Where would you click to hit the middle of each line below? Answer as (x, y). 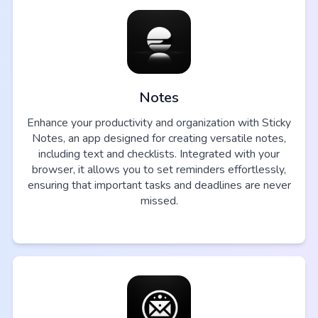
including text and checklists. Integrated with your (159, 154)
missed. (159, 201)
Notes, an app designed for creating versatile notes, (159, 138)
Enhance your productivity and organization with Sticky (159, 122)
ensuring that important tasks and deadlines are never (159, 185)
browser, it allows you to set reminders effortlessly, (159, 169)
